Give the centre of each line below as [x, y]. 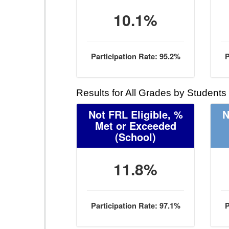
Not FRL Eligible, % [135, 114]
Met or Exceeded [135, 125]
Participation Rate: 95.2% [135, 56]
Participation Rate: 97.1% [135, 206]
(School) [136, 137]
